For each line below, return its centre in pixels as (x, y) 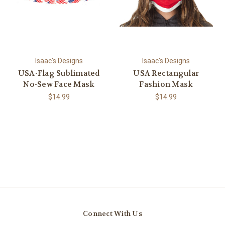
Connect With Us (113, 213)
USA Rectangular (166, 73)
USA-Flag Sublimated (59, 73)
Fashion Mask (166, 84)
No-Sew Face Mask (59, 84)
